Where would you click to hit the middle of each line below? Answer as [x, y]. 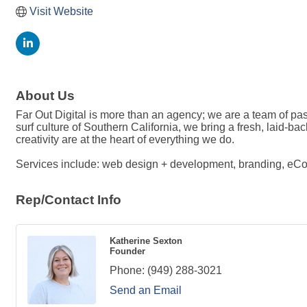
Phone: [127, 270]
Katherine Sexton [146, 241]
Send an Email [146, 290]
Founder [127, 251]
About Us [45, 96]
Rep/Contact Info [69, 200]
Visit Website [61, 11]
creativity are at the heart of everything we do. [125, 139]
